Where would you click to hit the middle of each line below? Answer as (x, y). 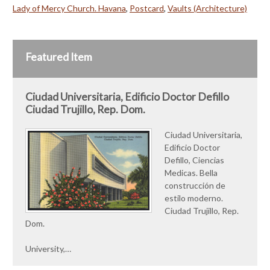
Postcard (147, 8)
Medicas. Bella (191, 172)
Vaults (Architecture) (207, 8)
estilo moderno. (194, 198)
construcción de (195, 185)
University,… (48, 248)
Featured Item (59, 57)
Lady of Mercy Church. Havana (69, 8)
